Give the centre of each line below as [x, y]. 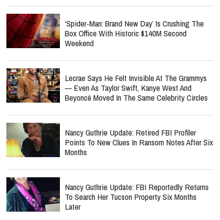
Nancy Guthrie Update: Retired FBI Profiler [130, 132]
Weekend [79, 43]
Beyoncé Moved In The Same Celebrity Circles [136, 97]
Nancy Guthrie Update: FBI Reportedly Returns [137, 187]
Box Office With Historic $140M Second [126, 33]
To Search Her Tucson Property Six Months [131, 197]
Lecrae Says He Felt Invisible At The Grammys [136, 78]
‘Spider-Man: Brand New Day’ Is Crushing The [134, 23]
